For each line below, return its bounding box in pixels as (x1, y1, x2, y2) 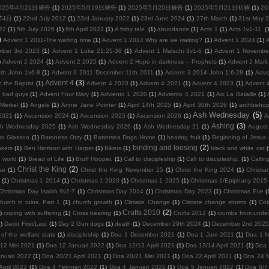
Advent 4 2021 (139, 79, 181, 86)
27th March (196, 14, 228, 22)
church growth (72, 198, 112, 205)
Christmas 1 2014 (11, 177, 60, 184)
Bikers (104, 144, 122, 151)
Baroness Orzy (41, 133, 82, 141)
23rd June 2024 (141, 14, 186, 22)
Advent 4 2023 (192, 79, 234, 86)
